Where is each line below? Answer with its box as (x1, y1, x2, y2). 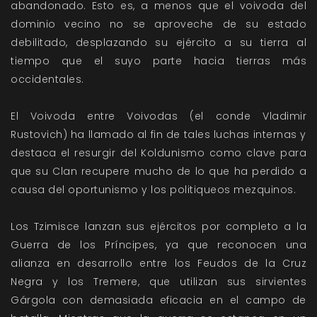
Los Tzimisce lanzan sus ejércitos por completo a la (11, 219, 306, 234)
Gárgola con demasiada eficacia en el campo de (11, 293, 306, 308)
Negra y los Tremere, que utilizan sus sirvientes (11, 275, 306, 289)
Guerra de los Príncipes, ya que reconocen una (11, 238, 306, 253)
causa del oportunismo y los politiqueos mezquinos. (11, 183, 296, 197)
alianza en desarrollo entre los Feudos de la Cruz (11, 256, 306, 271)
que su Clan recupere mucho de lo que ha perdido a (11, 164, 306, 179)
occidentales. (11, 72, 84, 87)
